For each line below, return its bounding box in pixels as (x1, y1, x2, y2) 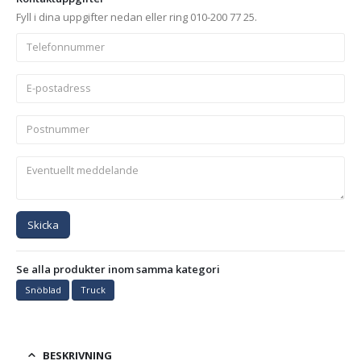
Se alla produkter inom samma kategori (16, 261, 220, 276)
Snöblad (24, 284, 61, 297)
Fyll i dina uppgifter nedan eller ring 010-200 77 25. (16, 9, 257, 24)
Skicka (27, 217, 59, 232)
